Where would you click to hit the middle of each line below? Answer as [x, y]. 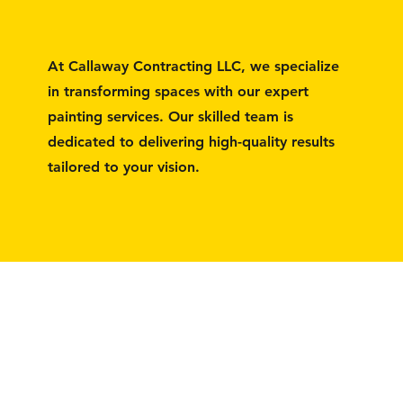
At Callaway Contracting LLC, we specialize [193, 66]
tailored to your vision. [123, 167]
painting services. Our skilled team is [170, 116]
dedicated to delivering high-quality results [191, 142]
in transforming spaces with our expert [178, 91]
